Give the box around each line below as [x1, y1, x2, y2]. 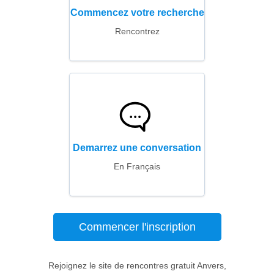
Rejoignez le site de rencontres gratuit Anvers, [48, 261, 226, 270]
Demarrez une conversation [73, 143, 201, 153]
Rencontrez [114, 26, 160, 36]
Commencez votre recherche [70, 7, 204, 18]
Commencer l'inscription [78, 221, 196, 233]
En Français [114, 161, 160, 171]
